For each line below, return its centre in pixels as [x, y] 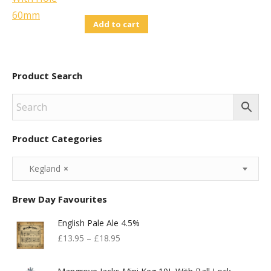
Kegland [41, 168]
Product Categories [57, 139]
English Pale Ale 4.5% [99, 223]
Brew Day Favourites [60, 199]
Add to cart [116, 24]
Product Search [47, 76]
